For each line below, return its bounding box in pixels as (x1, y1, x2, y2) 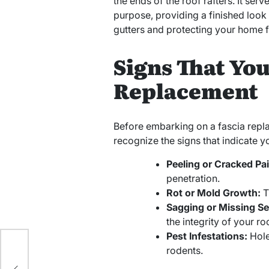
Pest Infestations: (166, 229, 247, 242)
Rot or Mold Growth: (166, 186, 261, 199)
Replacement (113, 74, 258, 105)
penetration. (166, 172, 220, 184)
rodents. (166, 244, 203, 256)
